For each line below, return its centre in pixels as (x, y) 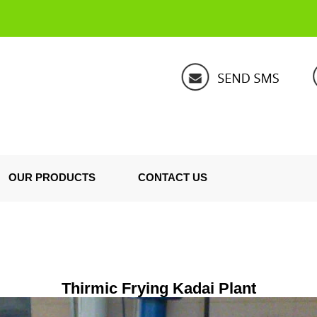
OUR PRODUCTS (52, 177)
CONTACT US (173, 177)
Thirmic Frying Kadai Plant (158, 288)
